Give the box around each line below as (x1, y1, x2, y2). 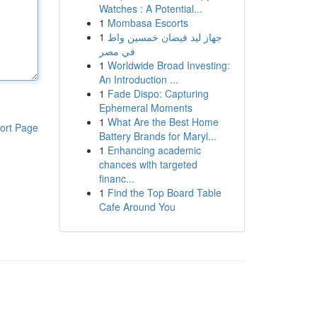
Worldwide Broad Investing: (107, 58, 230, 72)
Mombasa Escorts (107, 16, 188, 30)
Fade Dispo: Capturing (107, 86, 209, 100)
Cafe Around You (98, 200, 175, 214)
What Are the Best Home (107, 115, 219, 129)
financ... (98, 171, 134, 185)
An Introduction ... (98, 72, 178, 86)
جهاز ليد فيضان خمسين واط (107, 30, 222, 44)
